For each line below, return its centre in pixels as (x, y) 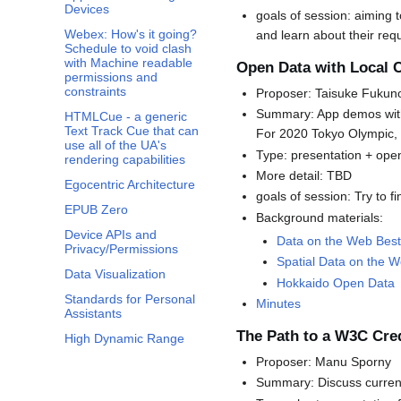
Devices (87, 9)
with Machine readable (128, 63)
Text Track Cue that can (132, 131)
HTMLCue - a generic (126, 117)
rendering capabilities (125, 160)
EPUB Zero (96, 210)
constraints (95, 92)
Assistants (93, 314)
